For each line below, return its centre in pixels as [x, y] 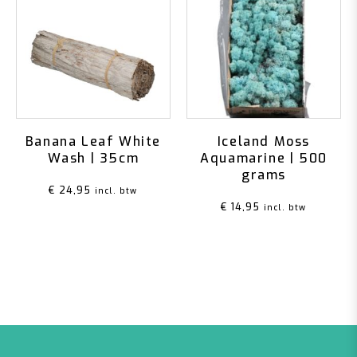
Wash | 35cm [93, 158]
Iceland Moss [264, 141]
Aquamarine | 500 [264, 158]
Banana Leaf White [93, 141]
